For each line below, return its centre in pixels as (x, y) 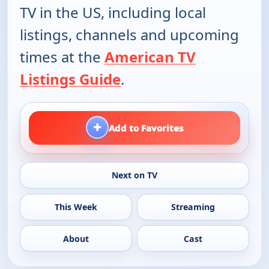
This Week (76, 207)
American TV (150, 57)
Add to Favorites (146, 128)
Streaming (193, 207)
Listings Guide (70, 79)
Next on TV (134, 175)
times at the (62, 57)
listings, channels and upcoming (129, 35)
